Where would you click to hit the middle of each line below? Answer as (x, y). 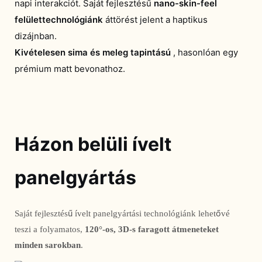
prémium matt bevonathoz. (70, 68)
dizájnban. (36, 36)
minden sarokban (48, 245)
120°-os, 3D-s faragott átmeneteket (152, 230)
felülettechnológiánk (59, 19)
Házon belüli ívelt (93, 144)
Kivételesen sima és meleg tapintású (93, 52)
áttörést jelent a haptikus (156, 19)
